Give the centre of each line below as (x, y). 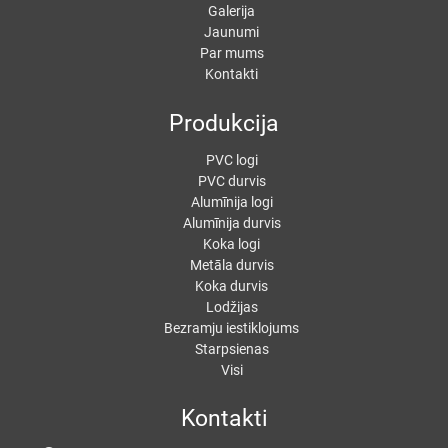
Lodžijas (231, 306)
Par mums (231, 53)
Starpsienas (231, 348)
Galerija (231, 11)
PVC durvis (231, 180)
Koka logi (231, 243)
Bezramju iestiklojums (231, 327)
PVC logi (231, 159)
